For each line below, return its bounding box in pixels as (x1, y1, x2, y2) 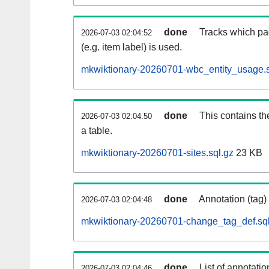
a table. (81, 125, 112, 136)
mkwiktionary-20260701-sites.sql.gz (81, 148, 234, 159)
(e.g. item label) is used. (81, 42, 182, 53)
